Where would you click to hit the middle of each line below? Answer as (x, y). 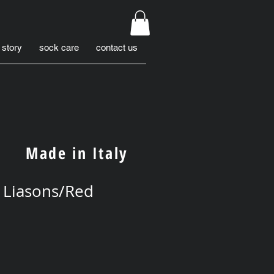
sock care (59, 47)
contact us (117, 47)
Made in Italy (77, 153)
